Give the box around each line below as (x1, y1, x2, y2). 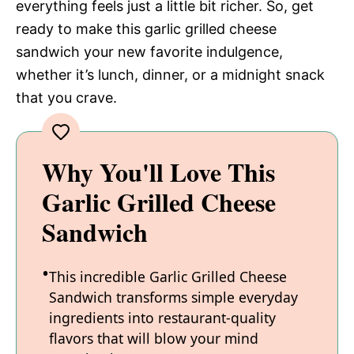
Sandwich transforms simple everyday (49, 287, 298, 307)
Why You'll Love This (42, 153, 275, 190)
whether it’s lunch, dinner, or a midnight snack (16, 66, 325, 83)
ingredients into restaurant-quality (49, 307, 276, 327)
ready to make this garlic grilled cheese (16, 20, 277, 37)
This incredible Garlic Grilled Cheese (49, 266, 287, 286)
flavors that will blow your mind (49, 328, 258, 348)
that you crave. (16, 88, 117, 106)
